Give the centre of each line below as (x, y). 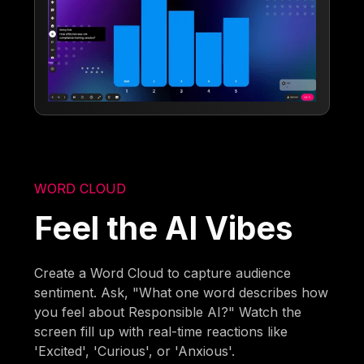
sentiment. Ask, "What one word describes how (182, 292)
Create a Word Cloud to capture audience (163, 273)
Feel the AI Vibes (164, 227)
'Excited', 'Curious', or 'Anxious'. (135, 351)
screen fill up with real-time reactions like (161, 331)
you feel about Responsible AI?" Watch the (168, 312)
